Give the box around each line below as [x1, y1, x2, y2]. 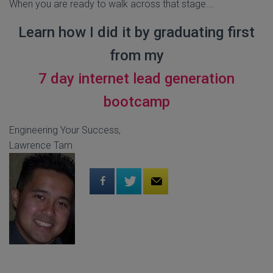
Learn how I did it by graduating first [18, 24, 255, 41]
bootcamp [103, 93, 170, 110]
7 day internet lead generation [38, 70, 235, 87]
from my [109, 47, 164, 64]
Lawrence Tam [9, 140, 73, 151]
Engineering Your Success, [9, 124, 121, 136]
